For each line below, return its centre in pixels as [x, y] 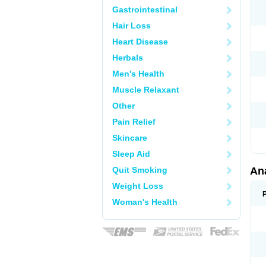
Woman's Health [145, 202]
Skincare [130, 138]
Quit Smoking [140, 170]
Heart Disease [140, 42]
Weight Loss [138, 186]
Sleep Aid [131, 154]
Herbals [128, 58]
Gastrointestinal [145, 9]
